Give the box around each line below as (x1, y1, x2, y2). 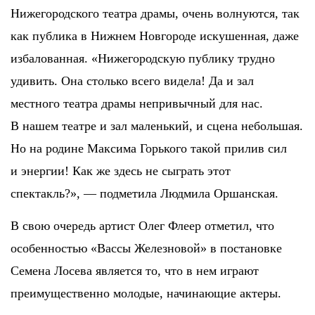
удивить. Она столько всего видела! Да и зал (11, 73, 254, 88)
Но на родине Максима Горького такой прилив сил (11, 141, 287, 155)
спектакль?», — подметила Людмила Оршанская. (11, 186, 278, 200)
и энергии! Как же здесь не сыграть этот (11, 163, 231, 178)
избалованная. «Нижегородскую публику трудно (11, 51, 275, 65)
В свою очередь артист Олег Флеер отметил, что (11, 218, 274, 233)
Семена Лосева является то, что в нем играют (11, 263, 259, 278)
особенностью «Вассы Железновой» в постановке (11, 240, 282, 255)
